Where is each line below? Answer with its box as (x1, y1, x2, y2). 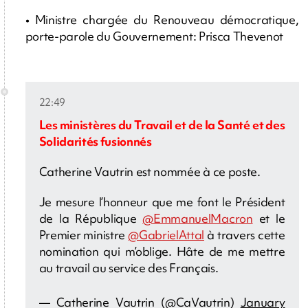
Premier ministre (38, 227, 129, 243)
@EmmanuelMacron (142, 210, 253, 227)
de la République (38, 210, 143, 227)
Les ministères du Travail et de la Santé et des (38, 117, 285, 133)
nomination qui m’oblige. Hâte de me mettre (38, 243, 285, 260)
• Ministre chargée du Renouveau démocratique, (25, 12, 299, 28)
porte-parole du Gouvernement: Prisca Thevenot (25, 28, 284, 45)
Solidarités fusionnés (38, 133, 152, 150)
